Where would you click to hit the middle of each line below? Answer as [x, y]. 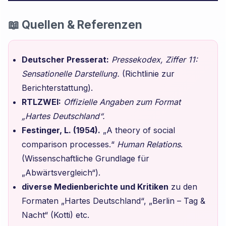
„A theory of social [137, 130]
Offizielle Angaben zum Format [122, 102]
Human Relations [149, 144]
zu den [183, 186]
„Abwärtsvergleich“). [61, 172]
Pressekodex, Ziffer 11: [154, 59]
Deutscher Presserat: [65, 59]
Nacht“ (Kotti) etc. [55, 215]
